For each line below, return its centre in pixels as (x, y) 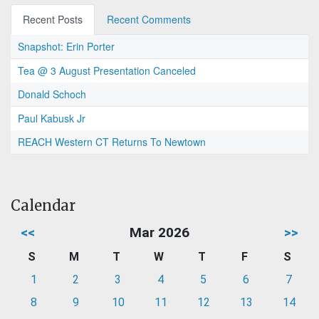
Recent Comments (149, 20)
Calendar (43, 206)
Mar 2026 (159, 233)
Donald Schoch (52, 94)
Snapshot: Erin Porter (66, 47)
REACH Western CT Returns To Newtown (112, 142)
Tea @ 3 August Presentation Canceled (107, 71)
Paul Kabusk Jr (52, 119)
